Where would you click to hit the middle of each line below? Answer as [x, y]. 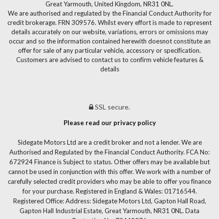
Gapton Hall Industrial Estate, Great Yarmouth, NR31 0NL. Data [109, 211]
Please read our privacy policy [109, 123]
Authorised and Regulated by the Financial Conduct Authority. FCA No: [109, 152]
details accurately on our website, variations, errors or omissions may [109, 32]
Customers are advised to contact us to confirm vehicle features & [109, 60]
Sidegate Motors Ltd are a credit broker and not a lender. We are [109, 142]
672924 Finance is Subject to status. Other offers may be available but [109, 162]
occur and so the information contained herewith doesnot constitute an [109, 41]
